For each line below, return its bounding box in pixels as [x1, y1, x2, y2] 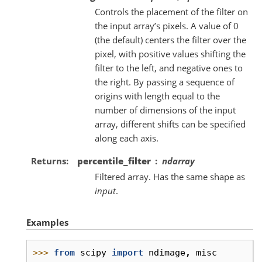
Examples [26, 216, 68, 228]
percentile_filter [77, 154, 151, 167]
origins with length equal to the [94, 89, 220, 102]
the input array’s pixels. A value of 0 [94, 19, 239, 32]
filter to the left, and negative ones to [94, 61, 243, 74]
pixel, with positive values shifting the [94, 47, 246, 60]
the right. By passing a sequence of [94, 75, 235, 88]
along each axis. [94, 132, 158, 144]
